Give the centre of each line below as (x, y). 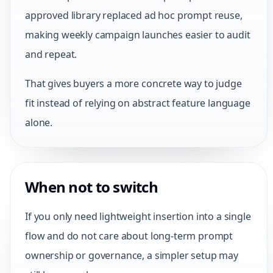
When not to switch (92, 187)
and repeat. (51, 54)
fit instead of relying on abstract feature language (138, 103)
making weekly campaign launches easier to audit (138, 35)
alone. (39, 122)
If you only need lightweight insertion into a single (138, 216)
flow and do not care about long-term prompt (129, 236)
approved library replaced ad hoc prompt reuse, (134, 15)
